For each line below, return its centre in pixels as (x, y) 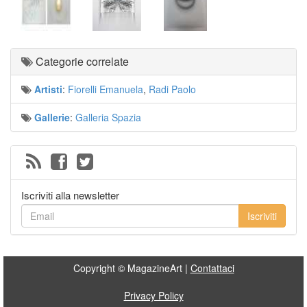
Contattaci (212, 268)
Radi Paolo (172, 89)
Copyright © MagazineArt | (132, 268)
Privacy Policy (153, 295)
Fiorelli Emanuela (106, 89)
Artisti (48, 89)
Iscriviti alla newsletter (70, 195)
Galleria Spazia (108, 117)
